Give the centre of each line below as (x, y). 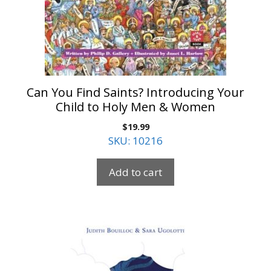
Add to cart (135, 172)
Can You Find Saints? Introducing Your (135, 92)
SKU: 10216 (135, 140)
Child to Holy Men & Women (135, 106)
